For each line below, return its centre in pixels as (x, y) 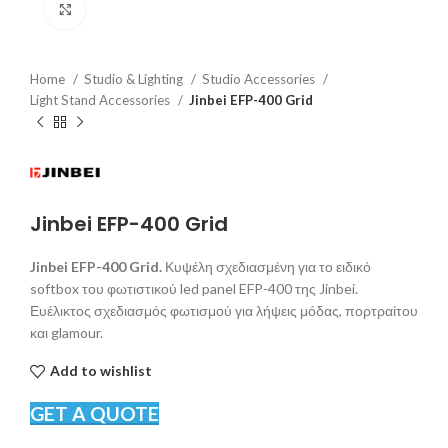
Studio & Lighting (135, 79)
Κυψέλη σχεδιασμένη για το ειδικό (268, 266)
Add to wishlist (100, 370)
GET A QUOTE (94, 413)
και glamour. (66, 332)
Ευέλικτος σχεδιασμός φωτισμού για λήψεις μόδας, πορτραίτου (224, 310)
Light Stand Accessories (101, 100)
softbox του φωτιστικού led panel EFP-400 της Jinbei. (194, 288)
